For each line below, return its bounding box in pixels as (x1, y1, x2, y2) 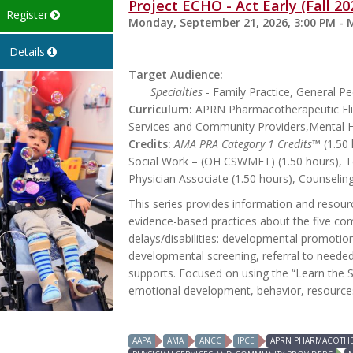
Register (6, 6, 48, 22)
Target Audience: (128, 66, 224, 82)
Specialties (150, 84, 203, 99)
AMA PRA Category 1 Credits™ (174, 136, 321, 151)
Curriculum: (128, 101, 193, 117)
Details (9, 43, 45, 59)
